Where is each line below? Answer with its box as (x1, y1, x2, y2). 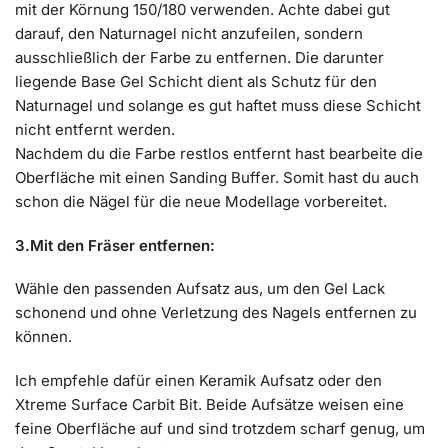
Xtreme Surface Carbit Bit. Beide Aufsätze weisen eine (15, 394, 404, 414)
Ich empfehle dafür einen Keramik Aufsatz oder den (15, 370, 382, 390)
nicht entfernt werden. (15, 120, 175, 140)
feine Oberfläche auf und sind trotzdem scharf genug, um (15, 418, 425, 438)
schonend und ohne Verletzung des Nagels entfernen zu (15, 303, 417, 323)
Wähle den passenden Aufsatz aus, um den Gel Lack (15, 279, 385, 299)
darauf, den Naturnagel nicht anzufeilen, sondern (15, 24, 363, 44)
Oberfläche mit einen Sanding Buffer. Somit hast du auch (15, 168, 419, 188)
